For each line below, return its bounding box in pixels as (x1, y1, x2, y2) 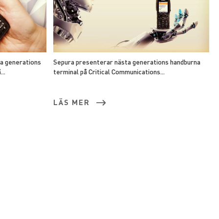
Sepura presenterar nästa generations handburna (53, 57, 200, 66)
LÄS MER (53, 97, 90, 107)
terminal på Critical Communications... (53, 67, 165, 76)
